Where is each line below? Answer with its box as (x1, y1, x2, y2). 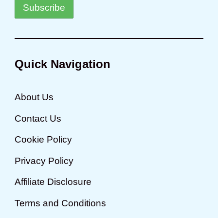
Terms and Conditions (15, 198, 106, 208)
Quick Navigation (15, 57, 110, 71)
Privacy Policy (15, 155, 73, 166)
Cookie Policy (15, 134, 72, 145)
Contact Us (15, 113, 61, 124)
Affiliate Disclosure (15, 177, 91, 187)
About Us (15, 92, 54, 103)
